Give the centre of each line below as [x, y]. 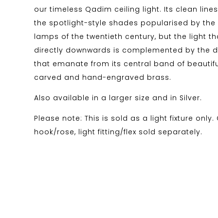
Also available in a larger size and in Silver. [118, 98]
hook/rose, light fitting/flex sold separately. [118, 132]
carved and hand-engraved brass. [103, 77]
